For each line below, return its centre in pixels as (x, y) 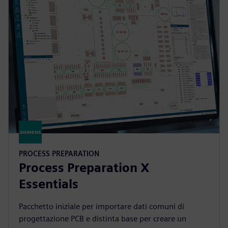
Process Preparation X (84, 167)
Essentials (49, 184)
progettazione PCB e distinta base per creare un (103, 218)
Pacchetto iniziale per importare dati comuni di (102, 206)
